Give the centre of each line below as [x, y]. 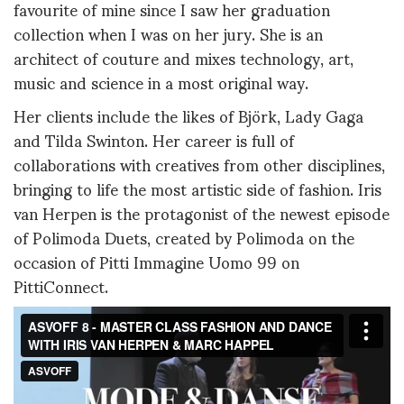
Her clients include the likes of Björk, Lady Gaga [188, 115]
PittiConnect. [61, 286]
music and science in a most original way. [161, 81]
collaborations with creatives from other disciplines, [199, 164]
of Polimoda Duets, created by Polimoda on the [184, 237]
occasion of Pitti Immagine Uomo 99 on [156, 262]
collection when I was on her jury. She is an [168, 32]
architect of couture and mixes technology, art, [184, 57]
